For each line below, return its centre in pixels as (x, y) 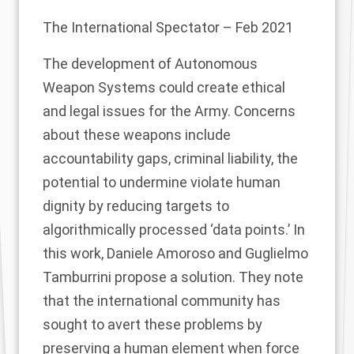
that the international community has (162, 301)
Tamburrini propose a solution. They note (173, 277)
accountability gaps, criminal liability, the (170, 158)
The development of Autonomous (150, 64)
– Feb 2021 (256, 27)
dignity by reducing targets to (136, 206)
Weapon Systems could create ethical (164, 87)
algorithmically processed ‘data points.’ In (174, 230)
